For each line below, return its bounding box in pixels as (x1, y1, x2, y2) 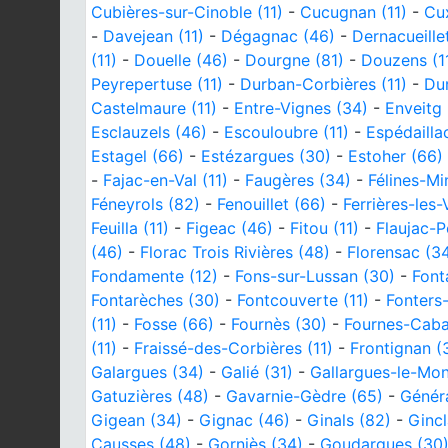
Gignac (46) (199, 409, 290, 430)
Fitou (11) (290, 217, 359, 238)
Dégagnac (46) (221, 25, 335, 46)
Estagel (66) (91, 145, 184, 166)
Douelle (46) (134, 49, 228, 70)
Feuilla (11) (91, 217, 169, 238)
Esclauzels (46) (91, 121, 207, 142)
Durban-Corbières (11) (240, 73, 407, 94)
